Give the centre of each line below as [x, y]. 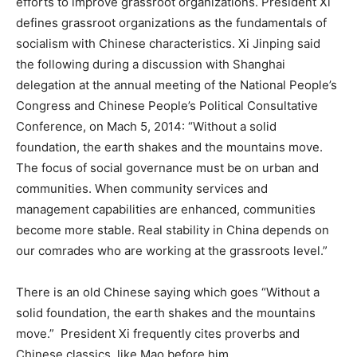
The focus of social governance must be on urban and [167, 167]
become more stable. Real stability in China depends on [173, 229]
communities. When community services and [142, 188]
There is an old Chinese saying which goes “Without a [168, 292]
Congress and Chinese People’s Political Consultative [167, 105]
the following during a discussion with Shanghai [151, 64]
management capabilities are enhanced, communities [166, 209]
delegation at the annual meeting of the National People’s [177, 84]
